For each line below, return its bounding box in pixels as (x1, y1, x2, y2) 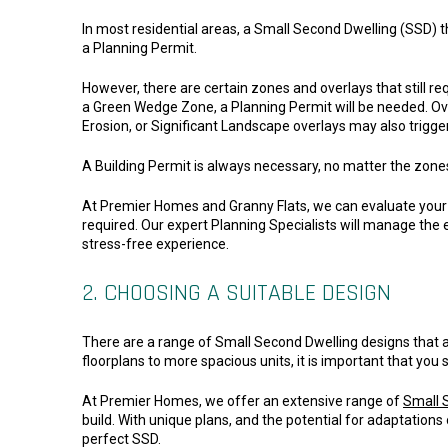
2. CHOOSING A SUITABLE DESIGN (82, 277, 391, 308)
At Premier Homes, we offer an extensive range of (82, 392, 403, 409)
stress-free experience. (82, 235, 229, 252)
